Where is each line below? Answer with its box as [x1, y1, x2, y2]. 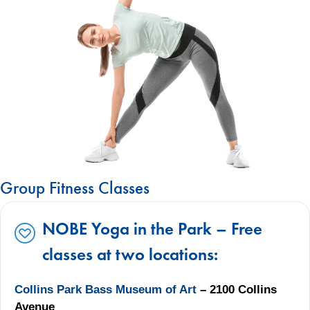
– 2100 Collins [197, 282, 277, 296]
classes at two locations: [42, 243, 218, 265]
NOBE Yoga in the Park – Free [42, 217, 262, 239]
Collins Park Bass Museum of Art [15, 282, 197, 296]
